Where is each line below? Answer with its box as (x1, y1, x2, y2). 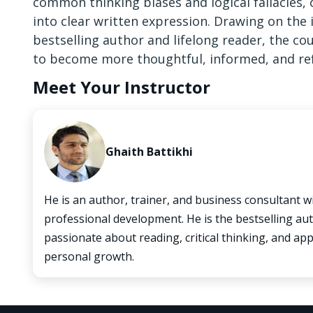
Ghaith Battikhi (105, 144, 193, 159)
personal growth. (44, 249, 134, 264)
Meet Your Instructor (33, 75, 210, 99)
